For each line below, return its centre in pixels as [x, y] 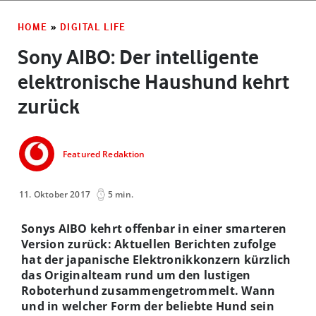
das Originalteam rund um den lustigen [136, 275]
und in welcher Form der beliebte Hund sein [148, 306]
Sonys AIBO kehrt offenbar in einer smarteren [154, 228]
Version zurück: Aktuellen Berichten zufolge [149, 244]
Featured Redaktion [104, 154]
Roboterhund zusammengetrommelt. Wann [148, 290]
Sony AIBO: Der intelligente [138, 57]
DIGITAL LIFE [93, 26]
